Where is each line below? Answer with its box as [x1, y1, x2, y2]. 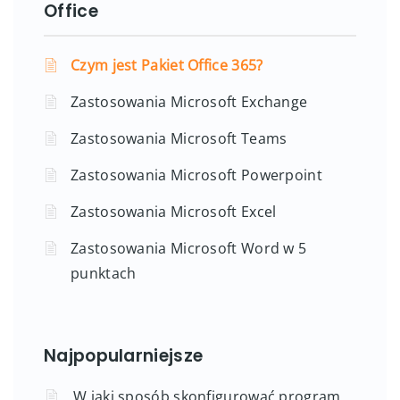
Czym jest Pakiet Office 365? [71, 54, 263, 75]
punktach [71, 262, 137, 283]
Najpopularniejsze [44, 343, 204, 368]
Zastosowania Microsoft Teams [71, 128, 287, 148]
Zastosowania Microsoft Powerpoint [71, 164, 322, 185]
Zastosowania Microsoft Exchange [71, 91, 308, 112]
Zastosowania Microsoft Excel [71, 201, 277, 221]
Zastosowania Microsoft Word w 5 [71, 237, 307, 258]
